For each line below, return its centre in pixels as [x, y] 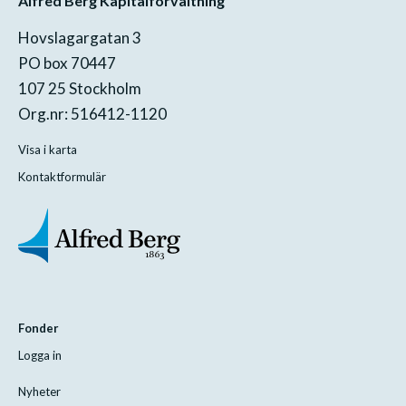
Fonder [39, 328]
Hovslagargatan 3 [80, 37]
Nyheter [39, 391]
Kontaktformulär [62, 176]
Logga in [40, 355]
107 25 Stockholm [80, 88]
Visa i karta [48, 149]
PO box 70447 [67, 63]
